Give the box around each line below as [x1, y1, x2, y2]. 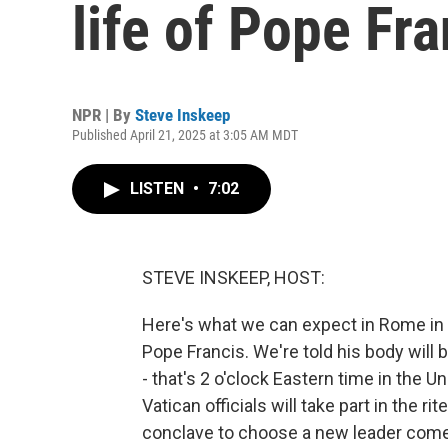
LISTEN [130, 179, 188, 198]
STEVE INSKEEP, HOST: [142, 267, 325, 288]
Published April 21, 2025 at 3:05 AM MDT [72, 127, 298, 143]
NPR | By [72, 105, 135, 125]
